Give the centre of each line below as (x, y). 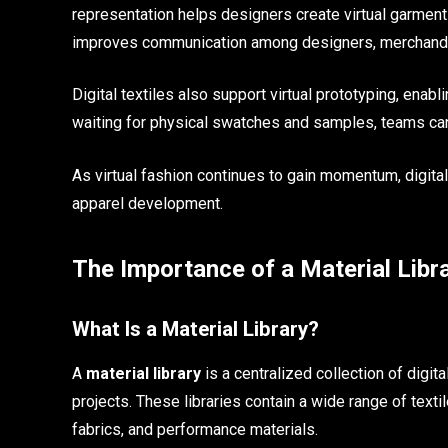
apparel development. (147, 204)
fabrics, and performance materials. (195, 429)
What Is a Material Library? (195, 329)
